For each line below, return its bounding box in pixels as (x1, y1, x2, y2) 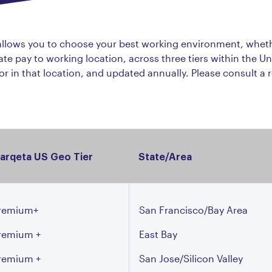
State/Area (138, 149, 192, 163)
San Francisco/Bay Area (139, 204, 248, 216)
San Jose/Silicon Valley (139, 253, 243, 264)
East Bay (139, 228, 177, 240)
